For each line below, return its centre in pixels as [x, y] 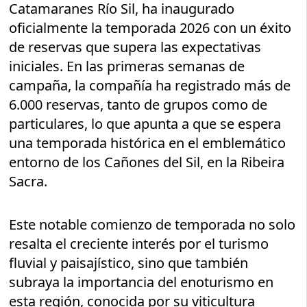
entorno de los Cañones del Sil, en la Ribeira [147, 162]
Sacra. [28, 182]
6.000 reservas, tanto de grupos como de [138, 105]
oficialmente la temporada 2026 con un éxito [150, 28]
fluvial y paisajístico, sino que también [129, 263]
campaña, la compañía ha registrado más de [150, 86]
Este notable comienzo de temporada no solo [152, 225]
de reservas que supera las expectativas [135, 47]
